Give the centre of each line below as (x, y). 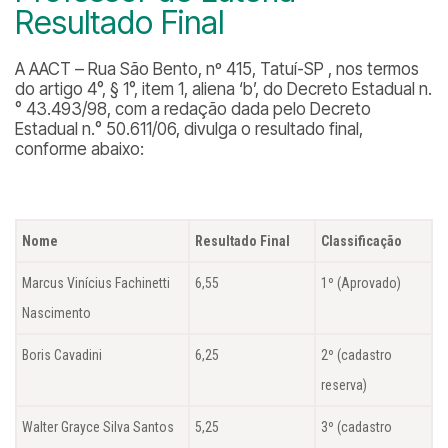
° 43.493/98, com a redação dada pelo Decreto (193, 109)
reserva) (344, 385)
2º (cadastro (356, 355)
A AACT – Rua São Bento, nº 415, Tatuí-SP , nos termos (217, 69)
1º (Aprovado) (361, 283)
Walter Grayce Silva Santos (98, 427)
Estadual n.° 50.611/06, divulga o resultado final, (189, 129)
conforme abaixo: (79, 149)
